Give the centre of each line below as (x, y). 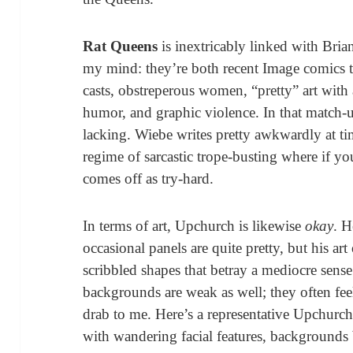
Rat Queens (121, 46)
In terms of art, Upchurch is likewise (194, 225)
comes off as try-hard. (149, 178)
